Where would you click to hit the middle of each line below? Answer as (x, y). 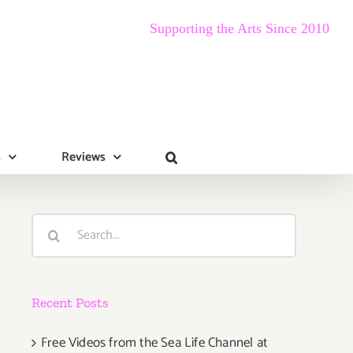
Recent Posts (70, 302)
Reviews (83, 157)
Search (50, 224)
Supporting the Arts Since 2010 (240, 28)
